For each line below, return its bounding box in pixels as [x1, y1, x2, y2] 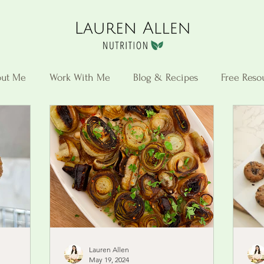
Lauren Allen [89, 245, 129, 255]
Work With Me [49, 72, 110, 83]
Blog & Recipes [133, 72, 198, 83]
